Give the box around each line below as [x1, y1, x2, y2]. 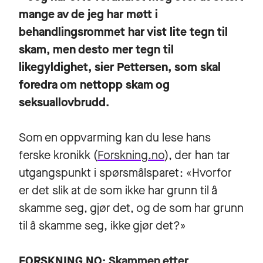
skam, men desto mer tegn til [19, 41, 174, 58]
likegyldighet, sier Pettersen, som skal [19, 59, 221, 75]
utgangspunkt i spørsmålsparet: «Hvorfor [19, 164, 232, 181]
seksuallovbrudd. [19, 94, 109, 110]
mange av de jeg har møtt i [19, 6, 158, 22]
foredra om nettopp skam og [19, 76, 170, 93]
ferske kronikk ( [19, 147, 97, 163]
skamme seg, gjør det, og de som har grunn [19, 200, 244, 216]
